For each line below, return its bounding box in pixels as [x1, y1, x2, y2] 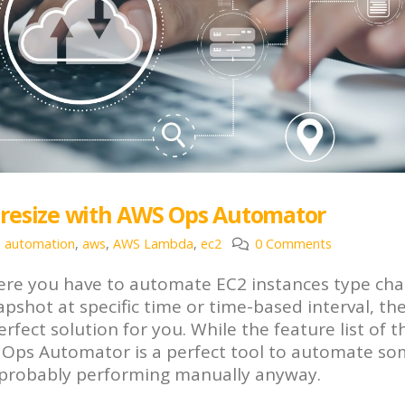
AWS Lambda [113, 235, 194, 253]
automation [5, 235, 76, 253]
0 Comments [254, 235, 332, 253]
